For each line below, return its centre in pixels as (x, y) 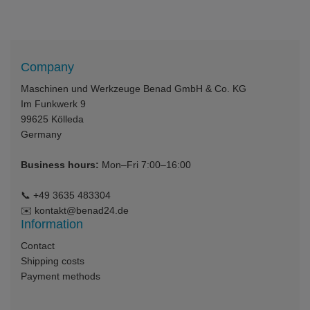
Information (52, 225)
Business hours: (60, 165)
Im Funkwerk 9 (53, 104)
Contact (38, 246)
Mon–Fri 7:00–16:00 (145, 165)
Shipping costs (53, 261)
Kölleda (67, 119)
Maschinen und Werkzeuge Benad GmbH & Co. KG (134, 89)
